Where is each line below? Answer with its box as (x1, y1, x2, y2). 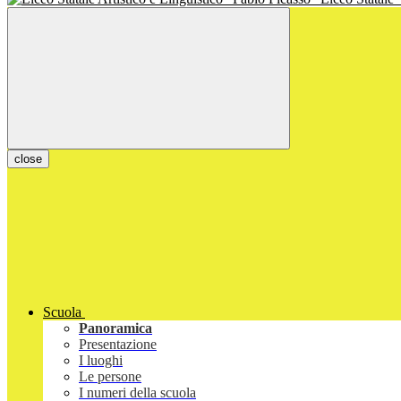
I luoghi (79, 353, 123, 369)
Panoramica (79, 320, 152, 337)
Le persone (79, 369, 141, 385)
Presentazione (79, 337, 157, 353)
